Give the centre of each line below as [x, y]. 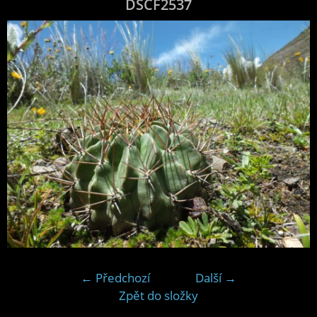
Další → [216, 278]
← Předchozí [115, 278]
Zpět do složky [158, 296]
